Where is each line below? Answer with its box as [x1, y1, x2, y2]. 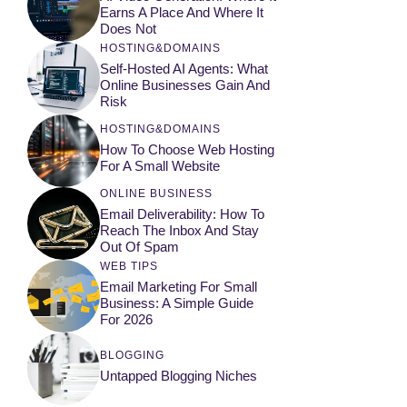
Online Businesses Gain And [100, 76, 270, 93]
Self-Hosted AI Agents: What [100, 60, 268, 76]
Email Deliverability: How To [100, 205, 264, 222]
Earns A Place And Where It [100, 4, 263, 20]
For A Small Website [100, 157, 220, 174]
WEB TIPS [100, 259, 158, 273]
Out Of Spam [100, 238, 179, 254]
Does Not [100, 20, 156, 36]
